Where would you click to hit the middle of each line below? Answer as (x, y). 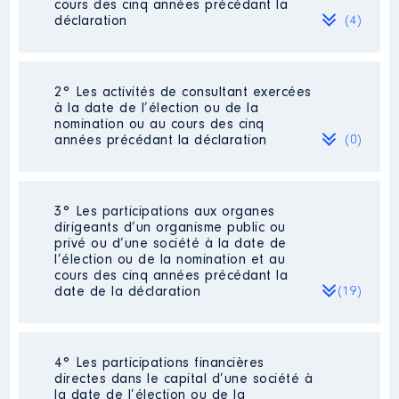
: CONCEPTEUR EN (232, 102)
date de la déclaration (128, 292)
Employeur (126, 182)
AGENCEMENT (136, 118)
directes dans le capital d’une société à (184, 379)
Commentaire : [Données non (184, 134)
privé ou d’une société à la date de (171, 244)
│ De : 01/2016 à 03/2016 (174, 199)
